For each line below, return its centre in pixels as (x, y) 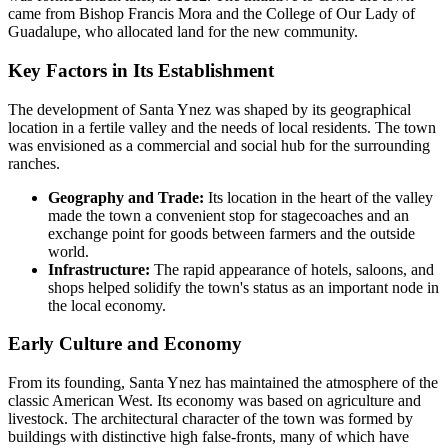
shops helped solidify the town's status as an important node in (243, 287)
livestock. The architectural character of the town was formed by (210, 419)
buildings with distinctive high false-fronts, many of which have (208, 437)
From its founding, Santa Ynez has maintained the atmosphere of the (223, 383)
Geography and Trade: (126, 197)
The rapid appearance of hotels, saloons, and (292, 269)
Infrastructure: (99, 269)
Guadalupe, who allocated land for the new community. (183, 32)
